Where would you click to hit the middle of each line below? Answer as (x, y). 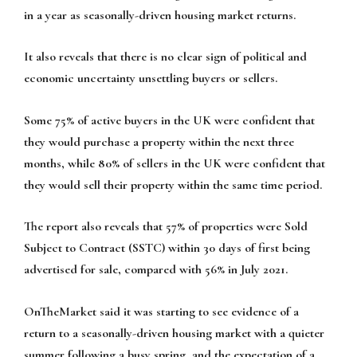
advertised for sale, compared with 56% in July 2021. (156, 270)
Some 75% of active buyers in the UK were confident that (169, 120)
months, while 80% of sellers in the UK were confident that (175, 163)
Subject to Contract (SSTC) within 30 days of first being (167, 248)
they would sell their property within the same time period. (173, 184)
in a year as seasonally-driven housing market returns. (160, 15)
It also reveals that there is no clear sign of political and (165, 57)
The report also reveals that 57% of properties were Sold (166, 227)
